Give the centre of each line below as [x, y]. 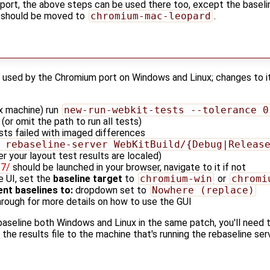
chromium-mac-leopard [150, 16]
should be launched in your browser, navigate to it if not [128, 168]
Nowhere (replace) [203, 190]
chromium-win [176, 179]
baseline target [88, 179]
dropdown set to [111, 190]
